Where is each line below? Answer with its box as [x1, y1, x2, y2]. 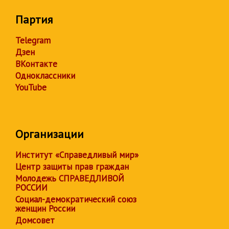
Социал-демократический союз [15, 194, 136, 205]
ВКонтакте [15, 58, 57, 70]
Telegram [15, 35, 51, 47]
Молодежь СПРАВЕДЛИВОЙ [15, 173, 124, 185]
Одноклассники [15, 70, 75, 82]
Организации [15, 127, 84, 142]
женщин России [15, 203, 75, 215]
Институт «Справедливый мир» [15, 149, 139, 161]
